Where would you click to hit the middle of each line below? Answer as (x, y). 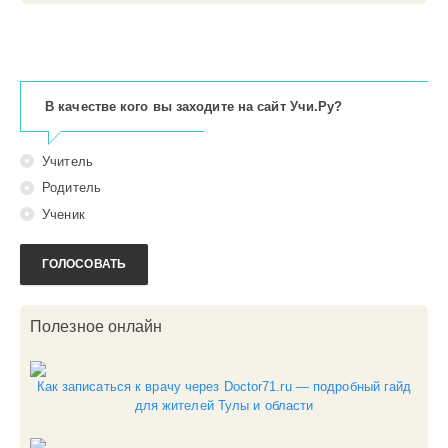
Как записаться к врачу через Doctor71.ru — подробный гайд (224, 386)
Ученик (61, 215)
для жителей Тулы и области (224, 405)
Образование (90, 91)
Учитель (65, 161)
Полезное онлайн (96, 326)
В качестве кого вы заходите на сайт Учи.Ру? (194, 107)
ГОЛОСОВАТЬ (84, 263)
